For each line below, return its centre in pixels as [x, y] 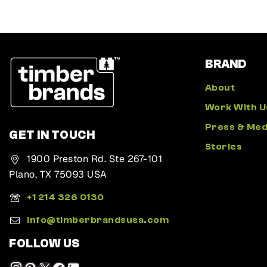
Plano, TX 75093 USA [58, 174]
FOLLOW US [44, 243]
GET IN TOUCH [52, 135]
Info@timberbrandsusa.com [98, 220]
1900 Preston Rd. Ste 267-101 [94, 159]
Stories [223, 147]
